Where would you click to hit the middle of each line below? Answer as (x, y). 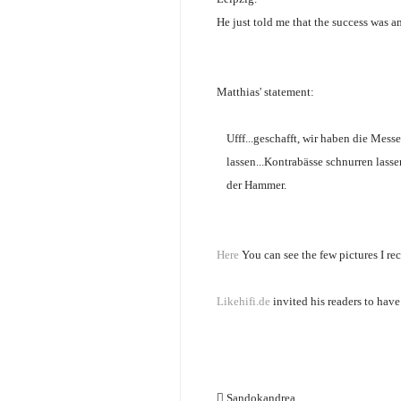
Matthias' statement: (265, 92)
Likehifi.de (243, 301)
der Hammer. (256, 185)
